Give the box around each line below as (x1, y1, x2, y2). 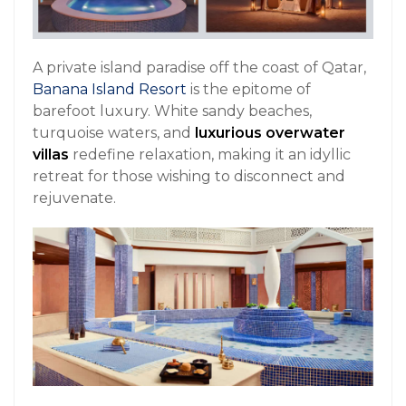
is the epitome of (187, 80, 311, 98)
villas (33, 145, 69, 163)
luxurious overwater (195, 123, 345, 141)
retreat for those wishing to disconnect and (33, 167, 345, 185)
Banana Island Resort (33, 80, 187, 98)
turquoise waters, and (33, 123, 195, 141)
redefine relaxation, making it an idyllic (69, 145, 351, 163)
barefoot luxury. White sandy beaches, (33, 101, 312, 120)
